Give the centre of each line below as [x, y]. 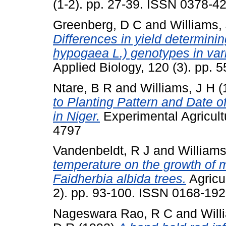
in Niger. [76, 116]
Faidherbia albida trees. [120, 179]
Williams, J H [178, 88]
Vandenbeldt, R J [101, 151]
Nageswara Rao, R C [113, 214]
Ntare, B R [82, 88]
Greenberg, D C [97, 25]
